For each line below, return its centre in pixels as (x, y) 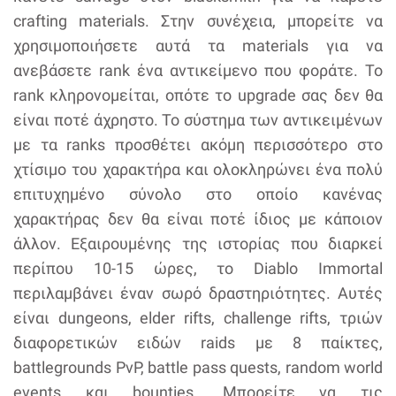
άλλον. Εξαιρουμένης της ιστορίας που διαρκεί (198, 244)
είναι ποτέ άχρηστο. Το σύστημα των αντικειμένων (198, 120)
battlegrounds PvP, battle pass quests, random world (198, 368)
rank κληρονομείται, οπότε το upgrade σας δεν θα (198, 95)
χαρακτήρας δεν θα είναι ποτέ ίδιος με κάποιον (198, 219)
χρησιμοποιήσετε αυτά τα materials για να (198, 46)
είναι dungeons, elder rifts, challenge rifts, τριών (198, 318)
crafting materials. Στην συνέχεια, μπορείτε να (198, 21)
